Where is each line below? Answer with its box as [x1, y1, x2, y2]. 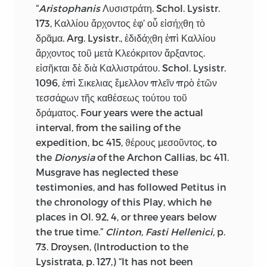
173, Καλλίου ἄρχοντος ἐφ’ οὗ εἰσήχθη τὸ [36, 17, 205, 29]
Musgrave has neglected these [36, 166, 178, 178]
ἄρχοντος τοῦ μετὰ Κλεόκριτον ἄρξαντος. [36, 46, 205, 58]
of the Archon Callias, [95, 151, 200, 163]
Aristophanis [39, 2, 100, 14]
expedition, [36, 136, 92, 148]
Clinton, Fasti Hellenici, [105, 225, 215, 237]
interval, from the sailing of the [36, 121, 181, 133]
